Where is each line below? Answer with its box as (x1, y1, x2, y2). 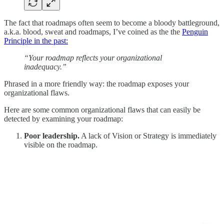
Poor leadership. (24, 131, 79, 140)
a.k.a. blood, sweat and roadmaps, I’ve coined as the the (4, 27, 182, 36)
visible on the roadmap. (24, 140, 97, 149)
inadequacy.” (24, 62, 66, 71)
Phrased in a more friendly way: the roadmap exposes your (4, 79, 189, 88)
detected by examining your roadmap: (4, 114, 123, 123)
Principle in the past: (4, 36, 68, 45)
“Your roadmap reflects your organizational (24, 53, 162, 62)
